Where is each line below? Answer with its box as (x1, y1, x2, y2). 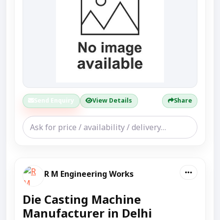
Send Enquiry (34, 96, 75, 105)
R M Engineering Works (44, 168, 134, 179)
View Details (92, 96, 133, 105)
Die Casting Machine (23, 191, 141, 207)
